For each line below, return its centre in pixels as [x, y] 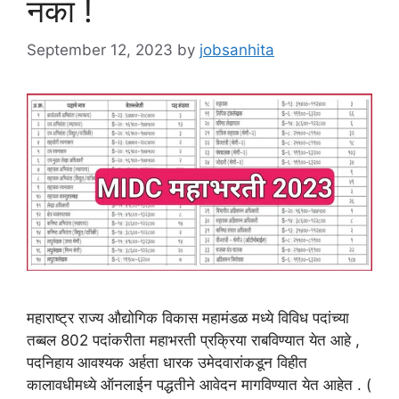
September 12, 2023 [100, 50]
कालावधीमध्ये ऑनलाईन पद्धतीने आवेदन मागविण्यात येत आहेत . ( [199, 385]
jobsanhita [237, 50]
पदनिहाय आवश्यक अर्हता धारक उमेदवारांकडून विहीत [167, 363]
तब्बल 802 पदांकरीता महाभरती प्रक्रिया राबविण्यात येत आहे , [193, 341]
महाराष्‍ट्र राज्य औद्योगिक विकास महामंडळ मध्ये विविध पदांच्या [188, 318]
